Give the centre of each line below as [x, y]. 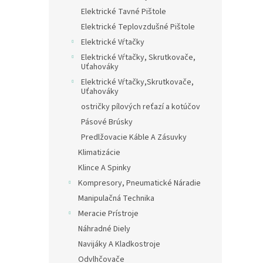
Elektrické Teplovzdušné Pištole [138, 27]
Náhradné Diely [104, 229]
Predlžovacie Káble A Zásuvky [134, 137]
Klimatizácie [99, 152]
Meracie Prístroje [108, 213]
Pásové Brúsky [107, 122]
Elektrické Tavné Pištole [124, 11]
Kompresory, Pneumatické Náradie [139, 183]
